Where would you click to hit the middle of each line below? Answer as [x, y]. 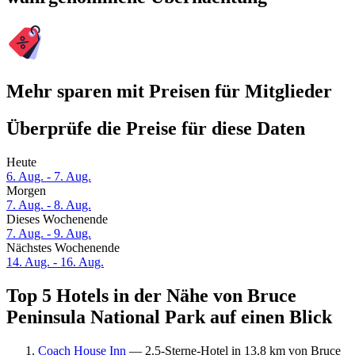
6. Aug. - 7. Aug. [49, 177]
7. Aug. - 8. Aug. [49, 205]
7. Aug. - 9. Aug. [49, 234]
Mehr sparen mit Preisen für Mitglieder [169, 92]
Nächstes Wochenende [63, 248]
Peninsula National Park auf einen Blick [169, 317]
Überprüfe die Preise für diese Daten [156, 129]
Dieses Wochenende [57, 219]
